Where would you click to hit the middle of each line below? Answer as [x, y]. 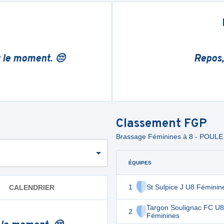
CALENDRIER [32, 187]
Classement [150, 124]
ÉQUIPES [140, 162]
